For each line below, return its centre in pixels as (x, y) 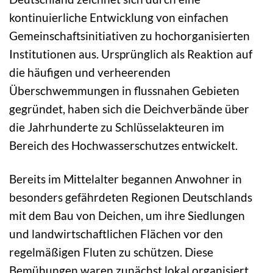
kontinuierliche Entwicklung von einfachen (119, 18)
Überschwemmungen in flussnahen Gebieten (124, 91)
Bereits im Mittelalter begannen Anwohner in (126, 179)
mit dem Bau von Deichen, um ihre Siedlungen (127, 216)
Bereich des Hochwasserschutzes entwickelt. (123, 146)
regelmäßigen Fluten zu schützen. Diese (111, 252)
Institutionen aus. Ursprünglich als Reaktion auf (131, 54)
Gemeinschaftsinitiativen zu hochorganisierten (129, 36)
